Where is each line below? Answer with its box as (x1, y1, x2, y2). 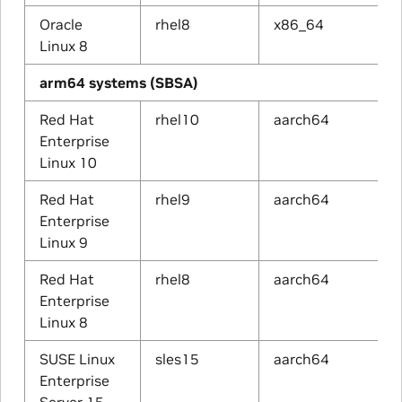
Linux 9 (39, 233, 88, 251)
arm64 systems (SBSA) (39, 74, 198, 92)
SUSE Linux (39, 350, 115, 368)
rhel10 (154, 110, 199, 128)
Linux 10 (39, 153, 97, 171)
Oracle (39, 15, 83, 33)
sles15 (154, 350, 199, 368)
